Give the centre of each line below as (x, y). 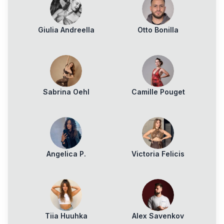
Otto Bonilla (158, 30)
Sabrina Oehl (66, 92)
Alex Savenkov (158, 216)
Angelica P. (66, 154)
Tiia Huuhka (66, 216)
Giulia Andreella (66, 30)
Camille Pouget (158, 92)
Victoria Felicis (158, 154)
